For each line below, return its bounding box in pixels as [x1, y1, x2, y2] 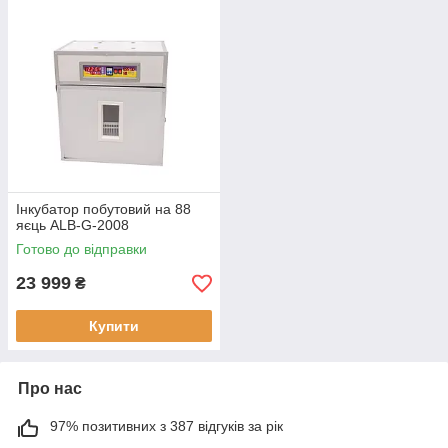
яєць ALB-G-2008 [16, 217, 129, 233]
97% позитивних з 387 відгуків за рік [50, 418, 283, 434]
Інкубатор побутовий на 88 [16, 201, 191, 217]
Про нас [18, 380, 82, 397]
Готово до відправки [16, 241, 147, 257]
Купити [89, 318, 139, 334]
